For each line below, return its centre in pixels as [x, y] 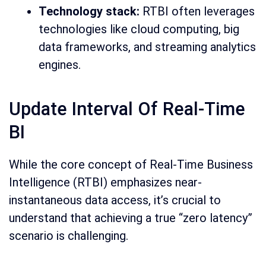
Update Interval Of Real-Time [127, 109]
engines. [60, 65]
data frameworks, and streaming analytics [147, 47]
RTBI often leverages [197, 12]
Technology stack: [89, 12]
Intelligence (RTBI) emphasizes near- [105, 183]
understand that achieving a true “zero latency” [131, 218]
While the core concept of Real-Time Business [131, 165]
